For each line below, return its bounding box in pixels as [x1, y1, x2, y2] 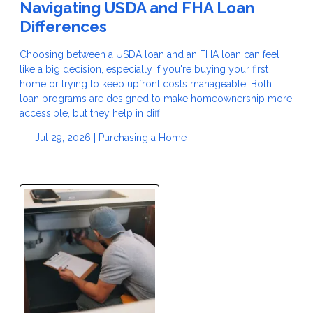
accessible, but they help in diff [20, 108, 160, 119]
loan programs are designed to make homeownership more [20, 93, 292, 105]
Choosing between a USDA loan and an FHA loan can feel [20, 49, 279, 61]
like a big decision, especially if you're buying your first [20, 64, 268, 75]
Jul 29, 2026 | [31, 132, 99, 144]
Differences [20, 17, 107, 36]
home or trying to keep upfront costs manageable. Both [20, 78, 272, 90]
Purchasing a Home [98, 132, 187, 144]
